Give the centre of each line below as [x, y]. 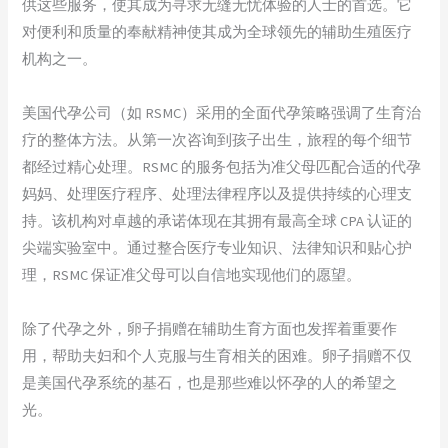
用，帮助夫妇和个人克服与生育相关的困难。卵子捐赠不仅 [217, 355]
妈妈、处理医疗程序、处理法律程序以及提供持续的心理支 [217, 193]
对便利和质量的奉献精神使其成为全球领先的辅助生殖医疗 [217, 31]
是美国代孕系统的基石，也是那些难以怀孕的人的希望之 [210, 382]
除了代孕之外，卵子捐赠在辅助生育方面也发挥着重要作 [210, 328]
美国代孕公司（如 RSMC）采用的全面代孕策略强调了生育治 [222, 112]
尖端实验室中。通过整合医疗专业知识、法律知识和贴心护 [217, 247]
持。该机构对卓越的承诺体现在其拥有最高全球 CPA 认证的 [217, 220]
